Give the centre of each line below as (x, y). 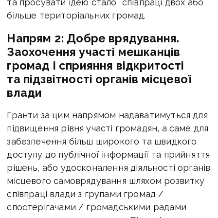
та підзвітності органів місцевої (99, 79)
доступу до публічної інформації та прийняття (109, 155)
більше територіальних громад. (76, 16)
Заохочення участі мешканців (94, 52)
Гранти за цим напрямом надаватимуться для (107, 115)
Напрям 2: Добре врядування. (93, 38)
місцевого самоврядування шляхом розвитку (106, 181)
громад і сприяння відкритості (96, 66)
